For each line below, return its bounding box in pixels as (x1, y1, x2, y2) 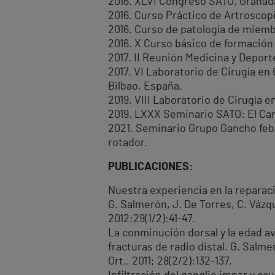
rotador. (108, 137, 147, 149)
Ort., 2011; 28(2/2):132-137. (108, 256, 232, 268)
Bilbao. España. (108, 81, 182, 93)
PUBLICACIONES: (108, 161, 193, 173)
